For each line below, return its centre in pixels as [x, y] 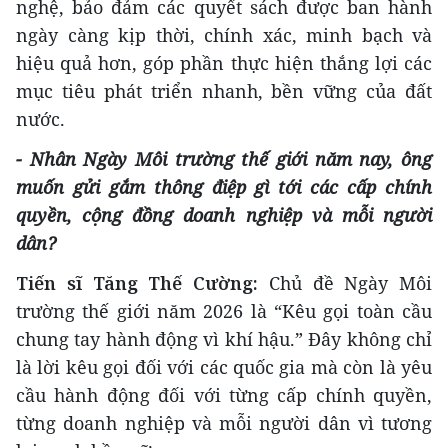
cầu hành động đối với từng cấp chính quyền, [224, 395]
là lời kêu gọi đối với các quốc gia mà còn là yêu [224, 367]
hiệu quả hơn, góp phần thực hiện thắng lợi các [224, 63]
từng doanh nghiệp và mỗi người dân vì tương [224, 423]
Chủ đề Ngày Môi [345, 283]
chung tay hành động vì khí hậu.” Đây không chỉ [224, 339]
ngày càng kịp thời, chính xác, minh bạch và [224, 35]
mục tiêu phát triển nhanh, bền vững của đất [224, 91]
